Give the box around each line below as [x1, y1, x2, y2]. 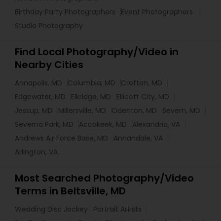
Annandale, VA [113, 133, 163, 143]
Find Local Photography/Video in [15, 45, 179, 59]
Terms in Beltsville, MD [15, 184, 126, 198]
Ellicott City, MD [116, 92, 169, 102]
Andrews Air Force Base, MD [15, 133, 108, 143]
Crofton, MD [121, 78, 162, 88]
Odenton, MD [111, 106, 157, 115]
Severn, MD [162, 106, 200, 115]
